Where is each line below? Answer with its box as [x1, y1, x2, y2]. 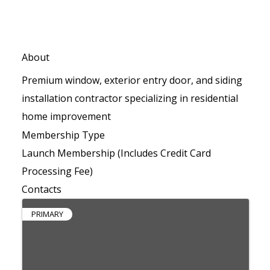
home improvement [21, 109, 111, 123]
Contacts [21, 182, 61, 196]
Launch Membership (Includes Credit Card [21, 146, 211, 160]
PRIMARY [31, 208, 63, 219]
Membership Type [21, 128, 105, 142]
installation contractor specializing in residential [21, 91, 238, 105]
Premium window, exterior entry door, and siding [21, 73, 242, 87]
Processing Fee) [21, 164, 93, 178]
